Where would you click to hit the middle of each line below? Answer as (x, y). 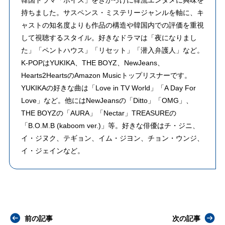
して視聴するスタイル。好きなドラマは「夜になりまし (109, 38)
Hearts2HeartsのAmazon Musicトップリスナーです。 (106, 76)
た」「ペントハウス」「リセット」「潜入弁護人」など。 (112, 50)
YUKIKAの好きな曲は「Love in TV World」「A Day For (108, 88)
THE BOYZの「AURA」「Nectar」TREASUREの (98, 113)
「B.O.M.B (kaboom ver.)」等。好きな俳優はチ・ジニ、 (110, 126)
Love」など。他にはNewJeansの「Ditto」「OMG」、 (107, 101)
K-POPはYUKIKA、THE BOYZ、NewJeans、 (92, 63)
